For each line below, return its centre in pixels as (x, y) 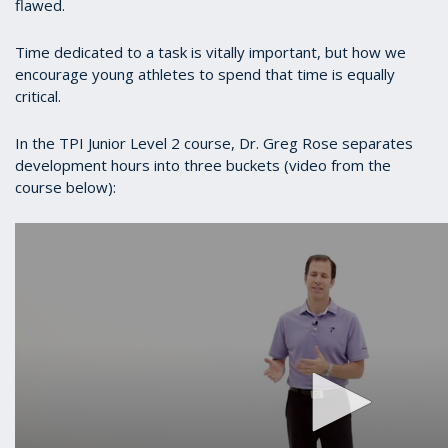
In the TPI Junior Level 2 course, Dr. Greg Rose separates (214, 143)
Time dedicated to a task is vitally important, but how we (210, 52)
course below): (65, 187)
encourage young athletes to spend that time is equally (205, 74)
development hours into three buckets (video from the (203, 165)
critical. (40, 96)
